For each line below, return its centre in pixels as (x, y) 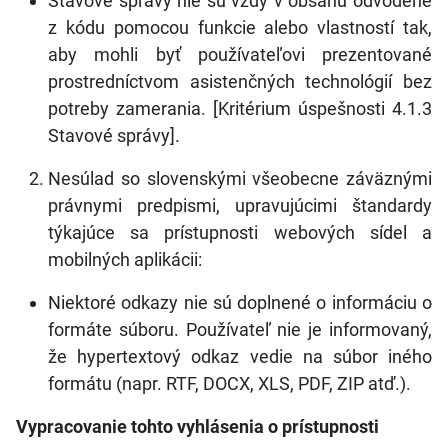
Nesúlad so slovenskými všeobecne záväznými (240, 178)
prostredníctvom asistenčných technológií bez (240, 81)
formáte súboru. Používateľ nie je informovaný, (240, 329)
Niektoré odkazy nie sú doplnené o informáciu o (240, 302)
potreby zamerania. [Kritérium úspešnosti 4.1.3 (240, 108)
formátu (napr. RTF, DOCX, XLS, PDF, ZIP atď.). (229, 383)
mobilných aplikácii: (125, 259)
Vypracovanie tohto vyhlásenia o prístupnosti (197, 426)
